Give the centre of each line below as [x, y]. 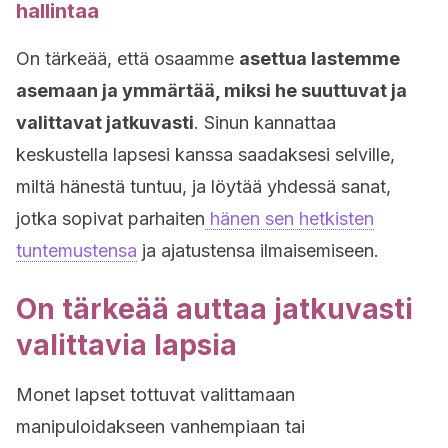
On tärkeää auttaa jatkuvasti [214, 309]
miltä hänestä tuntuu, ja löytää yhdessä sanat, [203, 186]
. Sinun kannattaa [265, 122]
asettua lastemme [319, 58]
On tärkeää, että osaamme [127, 58]
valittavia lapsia [126, 345]
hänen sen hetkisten [289, 218]
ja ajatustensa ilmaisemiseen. [258, 250]
